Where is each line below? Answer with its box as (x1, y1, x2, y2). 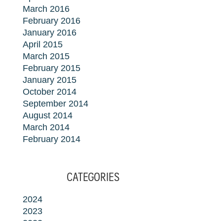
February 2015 (23, 63, 81, 73)
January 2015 (23, 75, 77, 85)
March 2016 (23, 4, 70, 14)
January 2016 (23, 28, 77, 37)
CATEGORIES (66, 167, 120, 186)
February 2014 (23, 134, 81, 144)
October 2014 (23, 87, 77, 97)
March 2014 (23, 122, 70, 132)
